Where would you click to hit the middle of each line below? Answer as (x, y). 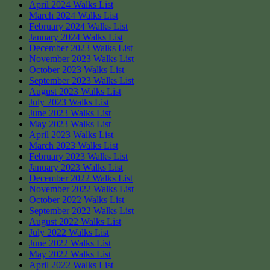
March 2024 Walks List (74, 15)
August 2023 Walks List (75, 91)
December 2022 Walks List (81, 178)
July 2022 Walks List (69, 232)
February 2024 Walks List (78, 26)
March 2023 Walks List (74, 145)
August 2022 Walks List (75, 221)
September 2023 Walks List (81, 80)
